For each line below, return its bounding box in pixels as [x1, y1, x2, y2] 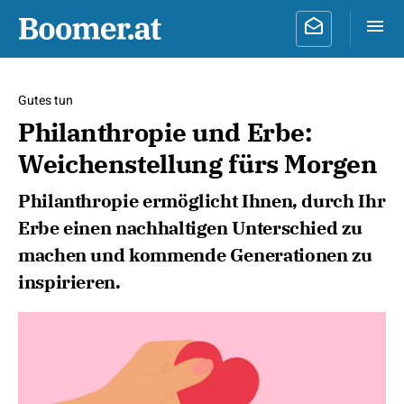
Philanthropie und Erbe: [18, 115, 312, 149]
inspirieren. [18, 270, 121, 294]
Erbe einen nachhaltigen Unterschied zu [18, 216, 363, 240]
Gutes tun [18, 91, 73, 110]
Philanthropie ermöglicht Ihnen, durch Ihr [18, 188, 386, 213]
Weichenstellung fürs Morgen [18, 147, 378, 180]
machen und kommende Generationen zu [18, 243, 372, 267]
